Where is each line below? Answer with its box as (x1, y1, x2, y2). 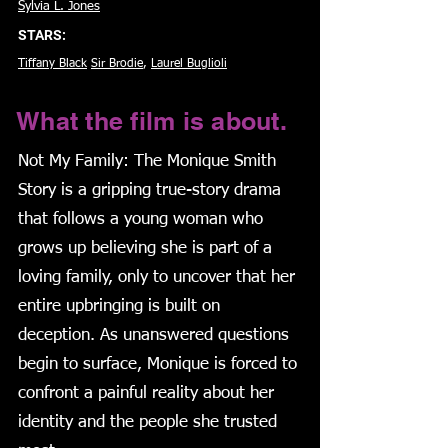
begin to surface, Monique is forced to (18, 356, 297, 373)
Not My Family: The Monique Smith (18, 153, 276, 170)
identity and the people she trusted (18, 414, 277, 431)
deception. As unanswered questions (18, 327, 289, 344)
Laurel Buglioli (151, 58, 227, 70)
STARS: (18, 27, 66, 43)
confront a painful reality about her (18, 385, 274, 402)
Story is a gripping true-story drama (18, 182, 281, 199)
